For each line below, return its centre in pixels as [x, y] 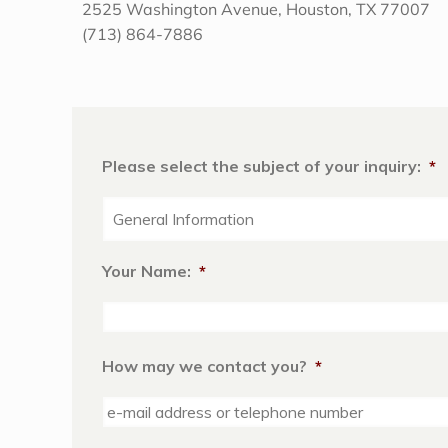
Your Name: [146, 270]
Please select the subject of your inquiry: [261, 165]
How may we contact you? [204, 365]
